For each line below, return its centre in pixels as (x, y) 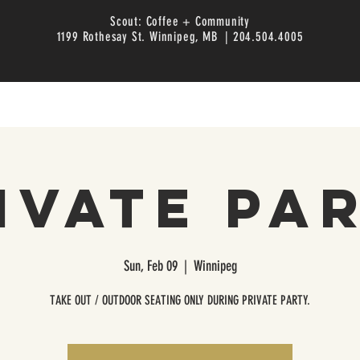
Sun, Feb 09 (150, 266)
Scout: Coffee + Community (180, 21)
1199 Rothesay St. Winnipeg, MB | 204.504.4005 (180, 37)
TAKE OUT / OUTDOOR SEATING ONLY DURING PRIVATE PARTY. (180, 301)
